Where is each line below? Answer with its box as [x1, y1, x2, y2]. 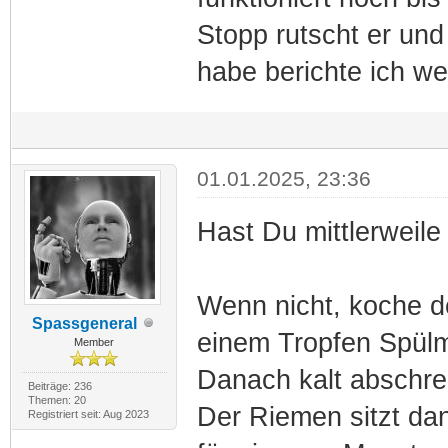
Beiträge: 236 [27, 379, 92, 392]
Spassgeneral [31, 314, 137, 332]
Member [74, 335, 115, 348]
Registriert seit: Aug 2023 [27, 407, 149, 420]
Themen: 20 [27, 393, 86, 406]
